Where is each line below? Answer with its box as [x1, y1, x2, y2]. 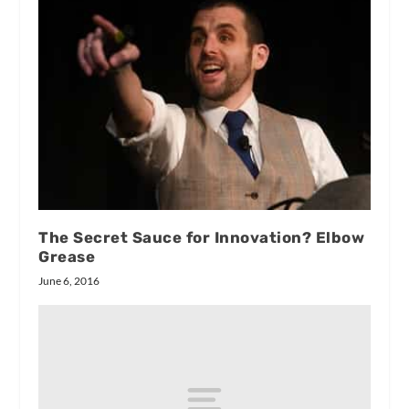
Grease [38, 247, 96, 267]
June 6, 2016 [38, 274, 100, 288]
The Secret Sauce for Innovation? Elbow [38, 228, 365, 247]
